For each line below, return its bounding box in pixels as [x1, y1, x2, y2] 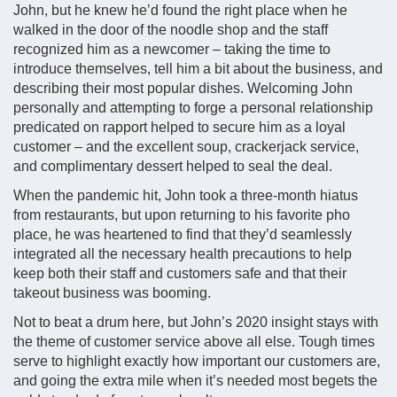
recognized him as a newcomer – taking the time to [13, 42, 331, 58]
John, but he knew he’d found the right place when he [13, 3, 347, 19]
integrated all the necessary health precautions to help [13, 246, 352, 262]
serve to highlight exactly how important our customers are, [13, 354, 380, 370]
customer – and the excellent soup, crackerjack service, [13, 139, 359, 155]
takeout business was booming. [13, 285, 211, 301]
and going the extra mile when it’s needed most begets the [13, 373, 378, 389]
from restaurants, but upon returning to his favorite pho [13, 207, 350, 223]
